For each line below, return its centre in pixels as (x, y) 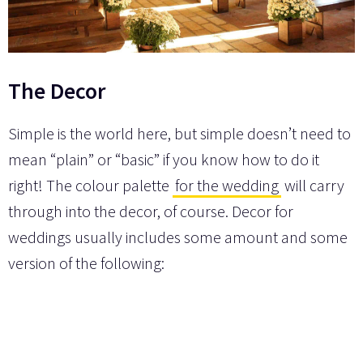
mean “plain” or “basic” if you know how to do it (164, 160)
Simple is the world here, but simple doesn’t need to (179, 134)
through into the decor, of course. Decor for (151, 211)
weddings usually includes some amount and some (178, 237)
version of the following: (86, 263)
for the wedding (227, 186)
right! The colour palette (90, 186)
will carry (313, 186)
